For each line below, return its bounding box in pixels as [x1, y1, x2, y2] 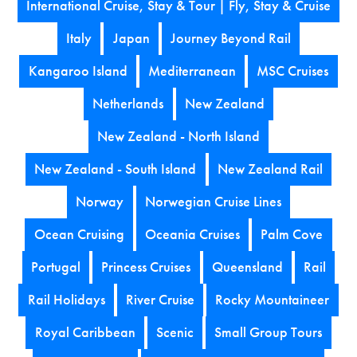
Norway [76, 193, 124, 211]
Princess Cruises [101, 258, 191, 277]
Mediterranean [148, 62, 236, 80]
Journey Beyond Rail [170, 29, 291, 48]
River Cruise [126, 291, 194, 309]
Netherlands [92, 95, 164, 113]
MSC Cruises [257, 62, 329, 80]
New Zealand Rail [217, 160, 323, 178]
